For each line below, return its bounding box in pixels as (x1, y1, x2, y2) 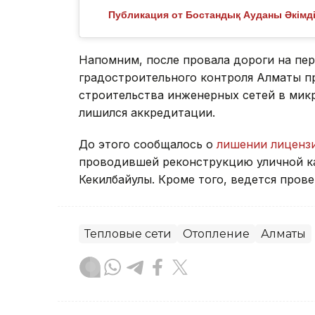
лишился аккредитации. (79, 105, 215, 120)
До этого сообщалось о (79, 136, 217, 151)
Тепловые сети (84, 226, 172, 240)
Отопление (183, 226, 250, 240)
